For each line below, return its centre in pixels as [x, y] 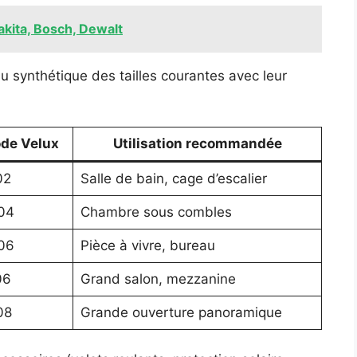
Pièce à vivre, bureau [147, 245]
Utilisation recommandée [197, 143]
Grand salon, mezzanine [158, 279]
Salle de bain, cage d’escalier [173, 178]
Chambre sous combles [156, 212]
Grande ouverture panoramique [181, 312]
